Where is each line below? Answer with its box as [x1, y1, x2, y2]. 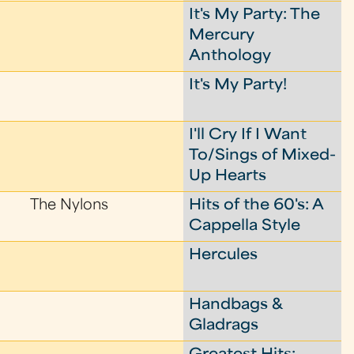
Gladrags [189, 319, 259, 333]
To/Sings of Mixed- [189, 149, 337, 163]
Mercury [189, 29, 255, 43]
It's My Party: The [189, 9, 321, 22]
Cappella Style [189, 220, 301, 233]
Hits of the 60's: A [189, 199, 324, 213]
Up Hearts [189, 170, 267, 183]
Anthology [189, 50, 272, 63]
